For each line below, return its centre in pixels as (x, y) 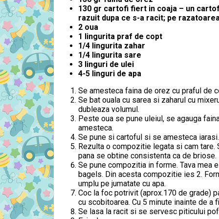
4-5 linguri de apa (110, 74)
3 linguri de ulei (106, 64)
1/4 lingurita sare (110, 55)
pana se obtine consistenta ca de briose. (147, 156)
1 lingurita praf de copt (120, 36)
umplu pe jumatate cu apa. (122, 184)
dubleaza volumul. (109, 109)
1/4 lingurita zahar (112, 46)
